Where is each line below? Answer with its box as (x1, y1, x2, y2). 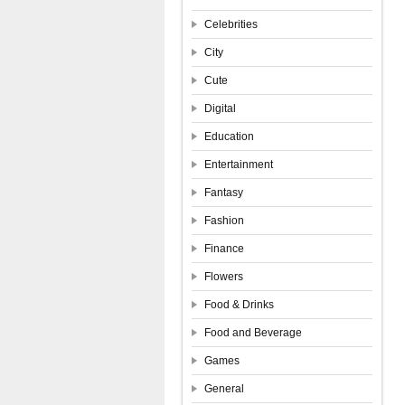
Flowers (204, 270, 243, 283)
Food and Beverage (204, 326, 302, 339)
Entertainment (204, 158, 273, 171)
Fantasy (204, 186, 243, 199)
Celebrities (204, 18, 258, 31)
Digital (204, 102, 236, 115)
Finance (204, 242, 244, 255)
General (204, 382, 244, 395)
